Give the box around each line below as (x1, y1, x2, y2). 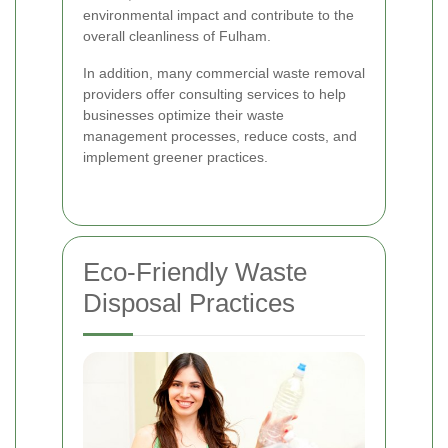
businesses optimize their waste (83, 107, 284, 124)
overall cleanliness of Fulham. (83, 28, 271, 45)
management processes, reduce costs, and (83, 128, 357, 145)
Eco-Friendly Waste (83, 257, 307, 288)
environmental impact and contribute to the (83, 7, 354, 24)
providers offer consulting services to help (83, 86, 346, 103)
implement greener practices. (83, 149, 268, 166)
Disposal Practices (83, 288, 295, 319)
